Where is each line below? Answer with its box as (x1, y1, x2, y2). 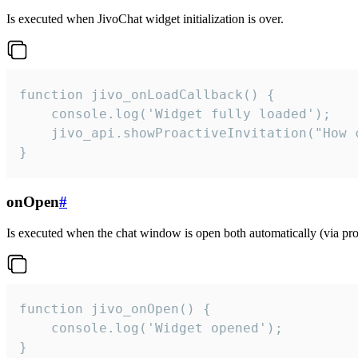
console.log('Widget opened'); (19, 320, 283, 336)
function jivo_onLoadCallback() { (19, 87, 275, 103)
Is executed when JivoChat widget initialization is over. (6, 12, 284, 26)
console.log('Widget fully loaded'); (19, 106, 331, 122)
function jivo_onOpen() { (19, 300, 211, 316)
